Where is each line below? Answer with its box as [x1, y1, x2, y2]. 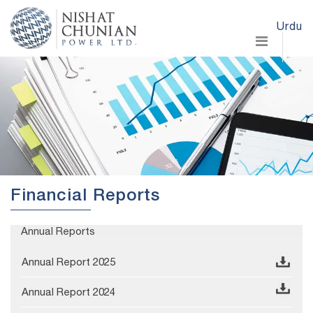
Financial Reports [10, 189, 160, 206]
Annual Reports [21, 225, 95, 238]
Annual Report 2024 [22, 286, 115, 298]
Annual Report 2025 [22, 256, 115, 268]
